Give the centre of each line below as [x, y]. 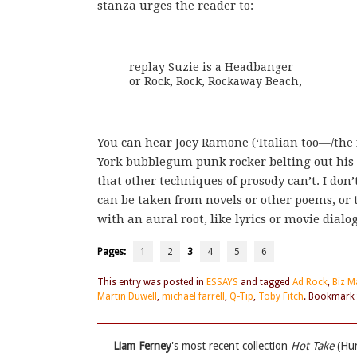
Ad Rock [310, 282]
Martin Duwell [127, 297]
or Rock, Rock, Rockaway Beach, [216, 82]
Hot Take [312, 346]
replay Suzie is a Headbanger [211, 67]
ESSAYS [222, 282]
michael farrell [193, 297]
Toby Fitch [281, 297]
